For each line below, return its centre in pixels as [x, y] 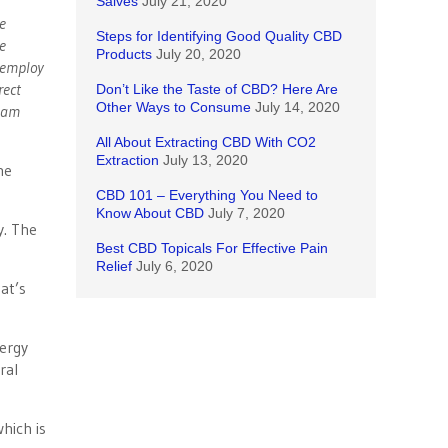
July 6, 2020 [174, 266]
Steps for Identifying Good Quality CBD [219, 36]
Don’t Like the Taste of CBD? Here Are [217, 89]
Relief [114, 266]
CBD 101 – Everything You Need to [207, 195]
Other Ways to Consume [173, 107]
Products [124, 54]
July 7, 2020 [246, 213]
